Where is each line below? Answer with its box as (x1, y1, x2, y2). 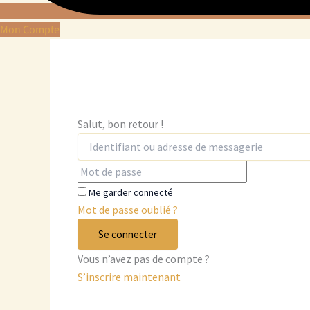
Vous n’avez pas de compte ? (77, 252, 210, 266)
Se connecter (98, 228, 157, 241)
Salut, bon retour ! (77, 117, 163, 131)
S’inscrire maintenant (77, 270, 181, 284)
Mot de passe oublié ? (77, 203, 178, 217)
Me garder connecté (89, 186, 173, 199)
